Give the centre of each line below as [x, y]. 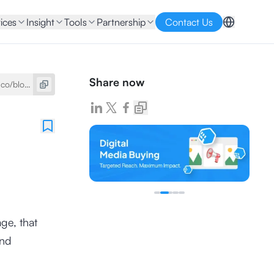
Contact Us [189, 22]
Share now [117, 82]
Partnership [121, 22]
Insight [40, 22]
